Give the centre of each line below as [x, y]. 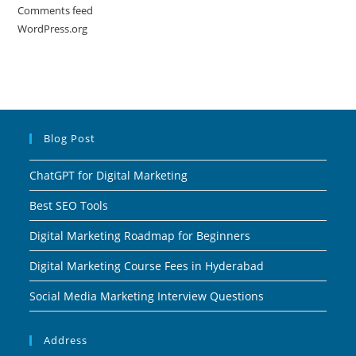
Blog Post [70, 139]
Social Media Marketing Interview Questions [147, 296]
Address [66, 341]
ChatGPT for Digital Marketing [109, 176]
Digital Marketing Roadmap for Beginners [140, 236]
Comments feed [56, 11]
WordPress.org [53, 29]
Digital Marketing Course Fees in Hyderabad [147, 266]
